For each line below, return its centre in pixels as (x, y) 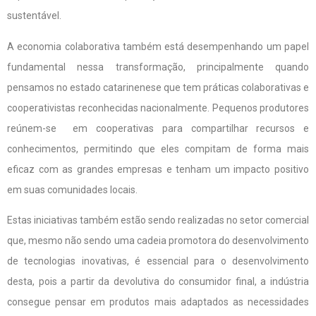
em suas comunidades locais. (72, 189)
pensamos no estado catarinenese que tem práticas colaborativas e (158, 87)
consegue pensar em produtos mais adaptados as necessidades (158, 302)
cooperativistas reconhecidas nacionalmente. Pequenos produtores (158, 108)
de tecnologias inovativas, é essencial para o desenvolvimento (158, 261)
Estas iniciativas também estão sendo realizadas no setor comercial (158, 220)
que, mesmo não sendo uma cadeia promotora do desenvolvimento (158, 240)
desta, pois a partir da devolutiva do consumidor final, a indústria (158, 281)
